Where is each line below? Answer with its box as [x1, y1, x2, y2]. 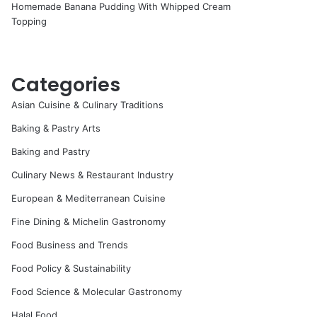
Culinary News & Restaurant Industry [11, 169, 174, 180]
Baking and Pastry [11, 146, 91, 157]
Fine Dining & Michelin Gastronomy [11, 216, 166, 227]
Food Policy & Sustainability [11, 263, 132, 274]
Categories [11, 71, 121, 98]
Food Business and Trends [11, 239, 129, 250]
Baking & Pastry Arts [11, 122, 101, 134]
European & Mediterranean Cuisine [11, 192, 166, 204]
